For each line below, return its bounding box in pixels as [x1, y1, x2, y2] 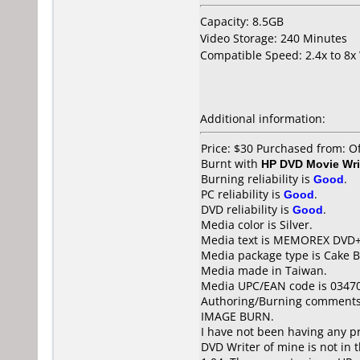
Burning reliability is [201, 171, 313, 186]
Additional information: [200, 111, 325, 126]
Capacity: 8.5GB [200, 14, 284, 29]
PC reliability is [201, 186, 284, 202]
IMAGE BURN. [201, 309, 274, 324]
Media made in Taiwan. [201, 263, 327, 278]
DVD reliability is [201, 202, 292, 217]
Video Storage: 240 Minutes [200, 31, 347, 46]
